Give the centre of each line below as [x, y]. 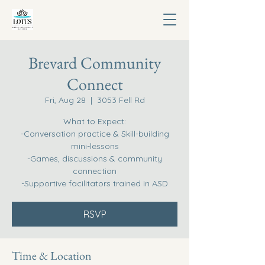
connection [95, 171]
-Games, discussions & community [95, 159]
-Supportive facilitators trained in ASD [95, 183]
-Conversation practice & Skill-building [95, 134]
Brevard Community [95, 63]
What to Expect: [95, 121]
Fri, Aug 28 [65, 100]
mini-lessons [95, 146]
